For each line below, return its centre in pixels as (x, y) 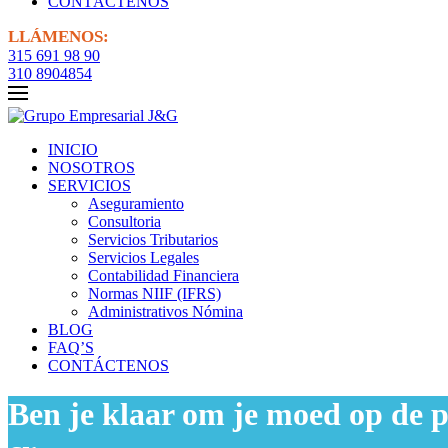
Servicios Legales (143, 257)
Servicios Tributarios (153, 239)
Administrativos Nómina (165, 311)
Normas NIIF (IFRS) (154, 293)
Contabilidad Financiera (163, 275)
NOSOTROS (91, 167)
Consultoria (124, 221)
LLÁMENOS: (58, 36)
